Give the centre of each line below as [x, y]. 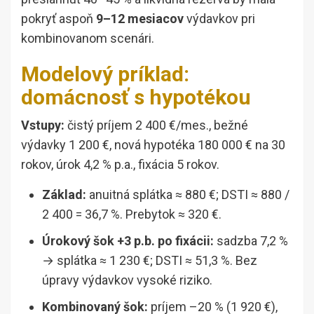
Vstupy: [43, 125]
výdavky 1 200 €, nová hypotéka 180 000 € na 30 [153, 144]
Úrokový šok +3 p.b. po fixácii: [128, 240]
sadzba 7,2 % [251, 240]
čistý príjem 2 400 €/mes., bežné [156, 125]
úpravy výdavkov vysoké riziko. [127, 280]
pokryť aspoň [59, 18]
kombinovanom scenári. [88, 38]
